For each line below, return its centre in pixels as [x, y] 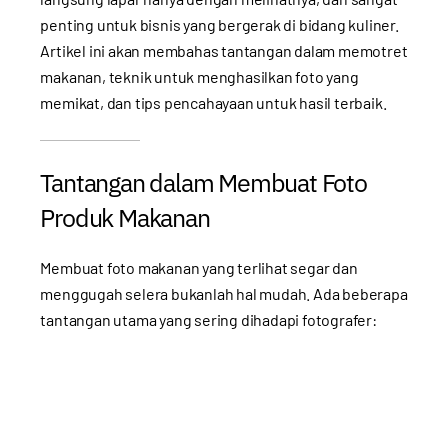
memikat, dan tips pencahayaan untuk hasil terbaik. [213, 102]
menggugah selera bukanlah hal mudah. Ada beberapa [224, 293]
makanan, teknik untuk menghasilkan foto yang [199, 76]
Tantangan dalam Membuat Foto [203, 182]
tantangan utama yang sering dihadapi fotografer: [208, 319]
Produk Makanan [125, 217]
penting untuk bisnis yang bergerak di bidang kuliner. [219, 24]
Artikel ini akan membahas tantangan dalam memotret [224, 50]
